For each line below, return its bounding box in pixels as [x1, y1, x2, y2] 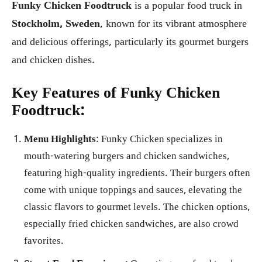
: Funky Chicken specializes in [96, 133, 223, 147]
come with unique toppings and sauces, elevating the [24, 184, 242, 198]
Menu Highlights [24, 133, 96, 147]
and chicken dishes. [12, 53, 95, 68]
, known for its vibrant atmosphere [100, 17, 247, 32]
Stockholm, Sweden [12, 17, 100, 32]
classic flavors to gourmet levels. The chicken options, [24, 201, 250, 215]
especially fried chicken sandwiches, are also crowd [24, 218, 239, 232]
